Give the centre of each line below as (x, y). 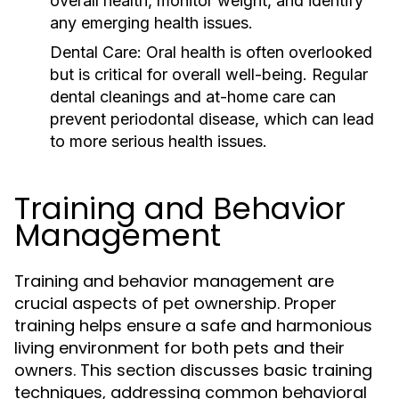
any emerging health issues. (151, 23)
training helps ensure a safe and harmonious (193, 326)
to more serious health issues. (159, 141)
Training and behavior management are (174, 281)
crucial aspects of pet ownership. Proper (175, 303)
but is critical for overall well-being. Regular (209, 74)
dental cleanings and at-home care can (193, 97)
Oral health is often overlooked (257, 52)
